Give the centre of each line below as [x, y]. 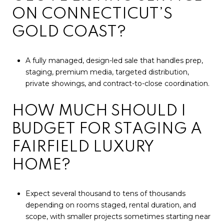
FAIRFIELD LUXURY [83, 147]
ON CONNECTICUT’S [92, 14]
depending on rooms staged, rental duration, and [110, 205]
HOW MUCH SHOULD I [99, 111]
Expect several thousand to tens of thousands [105, 194]
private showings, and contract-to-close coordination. [117, 83]
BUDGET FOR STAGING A [107, 129]
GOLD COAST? [69, 32]
